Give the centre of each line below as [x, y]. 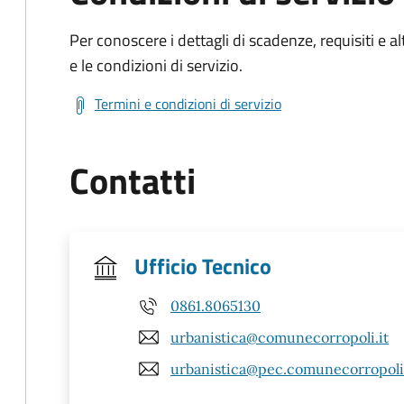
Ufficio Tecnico [203, 266]
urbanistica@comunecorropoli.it [280, 337]
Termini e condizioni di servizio [188, 104]
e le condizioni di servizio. [156, 65]
